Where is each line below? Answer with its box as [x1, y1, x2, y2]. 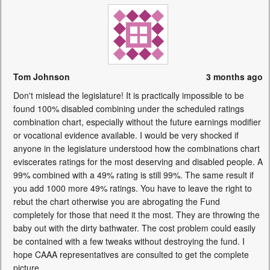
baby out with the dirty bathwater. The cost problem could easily [13, 222, 256, 234]
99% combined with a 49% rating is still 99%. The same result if [13, 169, 254, 181]
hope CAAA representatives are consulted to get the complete [13, 248, 249, 260]
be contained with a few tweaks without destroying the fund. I [13, 235, 245, 247]
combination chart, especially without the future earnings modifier [13, 116, 261, 128]
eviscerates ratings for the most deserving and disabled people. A [13, 155, 263, 168]
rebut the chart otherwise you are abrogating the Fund [13, 195, 220, 207]
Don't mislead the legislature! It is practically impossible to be [13, 89, 244, 101]
